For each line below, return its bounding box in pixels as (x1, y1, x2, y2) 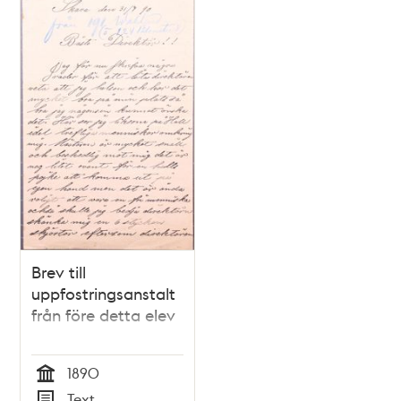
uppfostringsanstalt (31, 282, 176, 303)
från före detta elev (31, 303, 176, 325)
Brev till (31, 260, 87, 282)
